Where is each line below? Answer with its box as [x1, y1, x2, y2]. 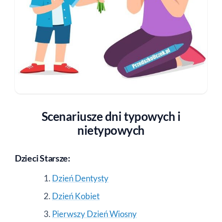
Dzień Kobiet [52, 190, 100, 201]
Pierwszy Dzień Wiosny [52, 208, 137, 219]
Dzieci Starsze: [15, 152, 70, 164]
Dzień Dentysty [52, 172, 109, 183]
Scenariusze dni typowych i [41, 109, 181, 123]
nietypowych [77, 122, 145, 137]
